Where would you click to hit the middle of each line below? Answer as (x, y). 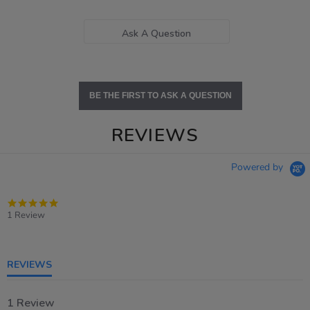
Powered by (258, 167)
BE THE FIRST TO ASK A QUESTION (160, 96)
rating (71, 226)
